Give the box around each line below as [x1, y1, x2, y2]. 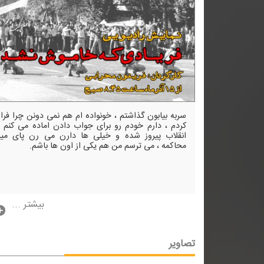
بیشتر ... [12, 197, 44, 213]
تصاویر [169, 236, 195, 252]
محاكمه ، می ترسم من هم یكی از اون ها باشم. [29, 138, 186, 153]
